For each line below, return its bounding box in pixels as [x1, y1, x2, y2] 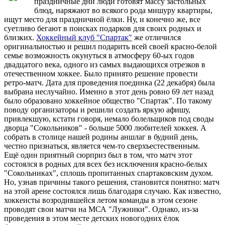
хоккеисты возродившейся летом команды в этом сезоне [4, 196, 197, 204]
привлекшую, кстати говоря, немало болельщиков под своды [4, 115, 214, 123]
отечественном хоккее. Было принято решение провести [4, 69, 198, 78]
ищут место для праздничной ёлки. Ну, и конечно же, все [4, 15, 200, 24]
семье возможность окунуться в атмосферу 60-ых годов [4, 51, 194, 60]
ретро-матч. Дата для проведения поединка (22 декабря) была [4, 78, 215, 87]
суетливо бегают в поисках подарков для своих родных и [4, 24, 201, 33]
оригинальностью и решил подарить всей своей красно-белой [4, 42, 217, 51]
